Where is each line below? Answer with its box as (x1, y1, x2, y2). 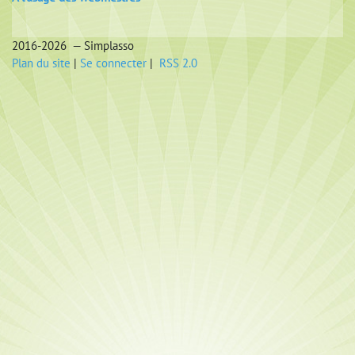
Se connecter (80, 55, 147, 71)
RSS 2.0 (156, 55, 197, 71)
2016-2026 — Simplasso (12, 38, 134, 54)
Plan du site (12, 55, 71, 71)
